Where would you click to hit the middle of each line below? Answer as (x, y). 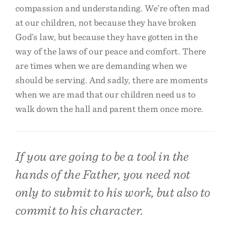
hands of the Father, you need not (103, 174)
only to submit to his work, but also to (113, 192)
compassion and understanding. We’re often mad (113, 8)
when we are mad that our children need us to (106, 94)
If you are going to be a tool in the (102, 156)
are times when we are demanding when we (101, 65)
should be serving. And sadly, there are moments (112, 80)
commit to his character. (80, 210)
